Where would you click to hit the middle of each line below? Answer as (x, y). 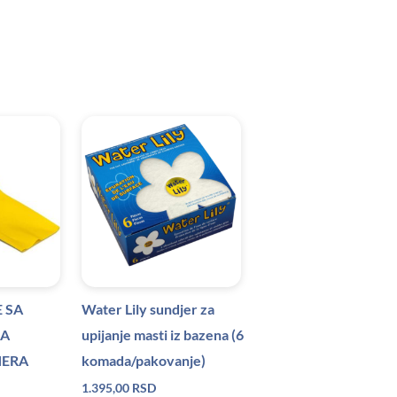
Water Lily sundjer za (148, 309)
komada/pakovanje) (144, 360)
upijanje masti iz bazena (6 (163, 335)
